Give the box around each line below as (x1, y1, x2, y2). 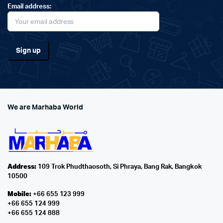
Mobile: (7, 189, 31, 199)
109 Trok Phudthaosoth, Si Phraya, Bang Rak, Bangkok (36, 164, 203, 171)
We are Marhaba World (7, 104, 83, 111)
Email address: (7, 3, 51, 10)
